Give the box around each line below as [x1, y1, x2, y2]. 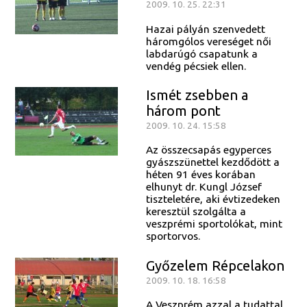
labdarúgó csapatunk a [145, 47, 258, 60]
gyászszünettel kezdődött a [145, 156, 280, 169]
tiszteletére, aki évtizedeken [145, 193, 280, 206]
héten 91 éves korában [145, 168, 256, 181]
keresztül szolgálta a [145, 205, 246, 218]
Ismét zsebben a [145, 86, 248, 103]
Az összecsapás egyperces [145, 143, 271, 156]
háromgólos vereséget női [145, 34, 271, 47]
